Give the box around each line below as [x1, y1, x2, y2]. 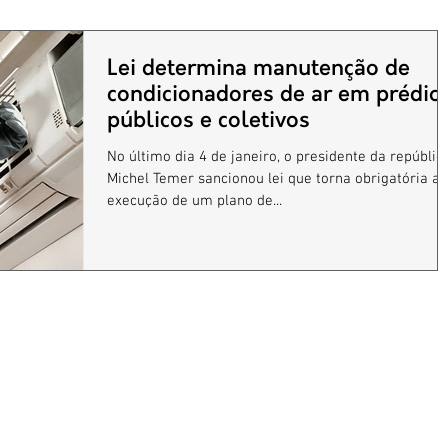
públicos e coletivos [107, 107, 310, 134]
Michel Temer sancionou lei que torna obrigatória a [107, 169, 440, 188]
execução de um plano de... [107, 191, 282, 210]
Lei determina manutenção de [107, 55, 410, 82]
